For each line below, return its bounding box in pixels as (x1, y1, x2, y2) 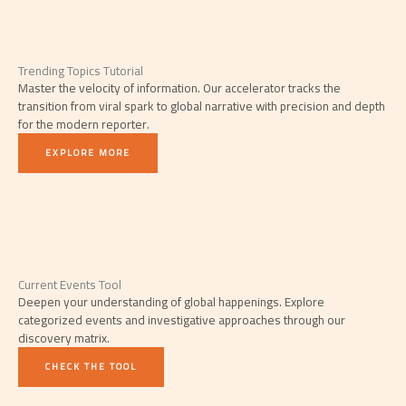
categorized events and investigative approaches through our (18, 308, 345, 333)
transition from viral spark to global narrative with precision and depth (18, 94, 385, 119)
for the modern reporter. (18, 112, 150, 137)
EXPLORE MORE (45, 144, 130, 162)
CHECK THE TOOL (45, 358, 137, 376)
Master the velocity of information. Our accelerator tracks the (18, 76, 341, 101)
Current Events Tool (18, 273, 121, 297)
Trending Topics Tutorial (18, 59, 143, 83)
